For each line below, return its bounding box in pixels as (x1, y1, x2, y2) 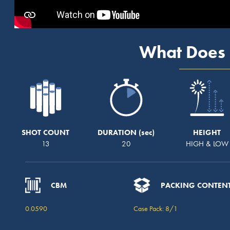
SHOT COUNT (22, 127, 70, 138)
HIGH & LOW (185, 138, 228, 149)
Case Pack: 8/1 (133, 203, 178, 213)
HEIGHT (193, 127, 221, 138)
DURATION (98, 127, 137, 138)
